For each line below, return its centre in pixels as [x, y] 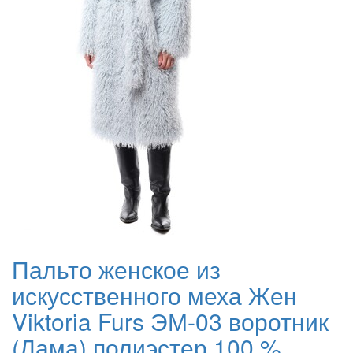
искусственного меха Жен [154, 295]
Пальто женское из [116, 269]
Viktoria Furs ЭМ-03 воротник [170, 321]
